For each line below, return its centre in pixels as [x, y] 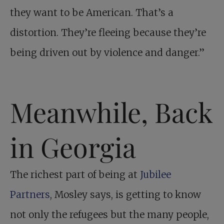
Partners [30, 195]
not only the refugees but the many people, [109, 215]
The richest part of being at [75, 175]
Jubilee [155, 175]
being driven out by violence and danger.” [107, 53]
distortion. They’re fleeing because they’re [108, 33]
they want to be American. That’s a [92, 13]
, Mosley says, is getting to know [125, 195]
